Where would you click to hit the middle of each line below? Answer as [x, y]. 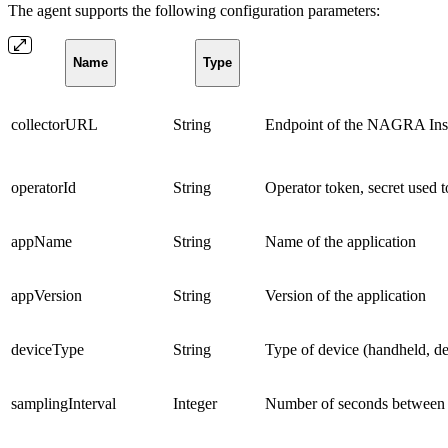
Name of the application [340, 242]
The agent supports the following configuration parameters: [194, 11]
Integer [195, 404]
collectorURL [54, 125]
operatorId [43, 188]
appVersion [46, 296]
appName [41, 242]
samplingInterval [63, 404]
